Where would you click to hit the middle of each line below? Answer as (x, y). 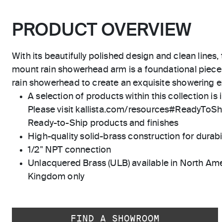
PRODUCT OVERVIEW (102, 31)
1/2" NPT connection (70, 150)
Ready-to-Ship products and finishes (103, 124)
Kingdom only (56, 177)
